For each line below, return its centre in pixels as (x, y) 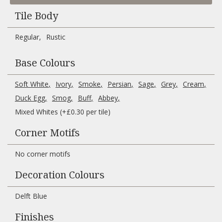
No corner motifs (43, 154)
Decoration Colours (60, 175)
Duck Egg (30, 98)
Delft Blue (31, 196)
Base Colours (45, 63)
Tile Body (36, 16)
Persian (119, 84)
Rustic (56, 37)
